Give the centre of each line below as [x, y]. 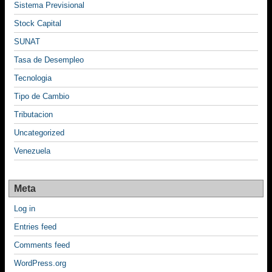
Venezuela [32, 151]
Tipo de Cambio [42, 97]
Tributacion [33, 115]
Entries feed [35, 227]
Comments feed [42, 245]
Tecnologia [33, 78]
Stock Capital [38, 24]
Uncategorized [39, 133]
